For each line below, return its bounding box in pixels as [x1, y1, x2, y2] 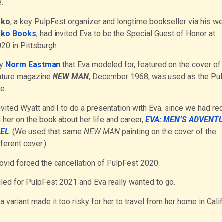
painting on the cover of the [121, 126, 216, 136]
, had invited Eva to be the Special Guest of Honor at [36, 28, 215, 38]
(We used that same [10, 126, 82, 136]
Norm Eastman [5, 59, 60, 69]
